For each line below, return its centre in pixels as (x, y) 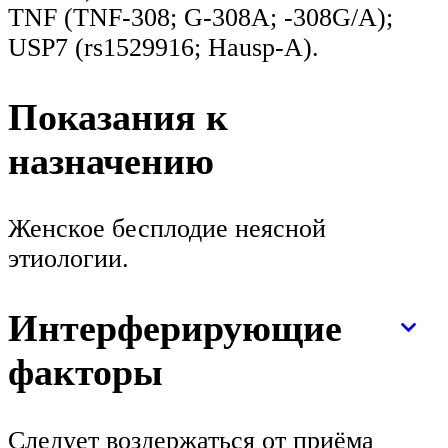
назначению (111, 160)
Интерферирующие (175, 328)
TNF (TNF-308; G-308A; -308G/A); (204, 17)
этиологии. (68, 259)
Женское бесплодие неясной (167, 229)
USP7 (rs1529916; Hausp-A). (163, 47)
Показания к (118, 116)
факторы (85, 372)
